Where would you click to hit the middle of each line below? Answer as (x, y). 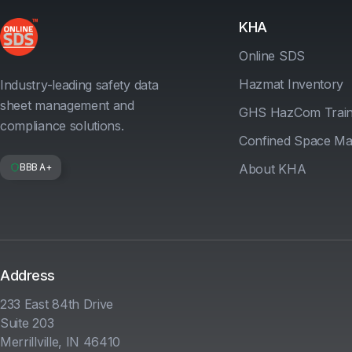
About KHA (273, 169)
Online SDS (272, 56)
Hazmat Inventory (291, 84)
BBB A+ (36, 167)
